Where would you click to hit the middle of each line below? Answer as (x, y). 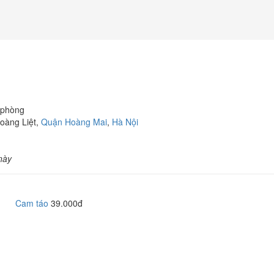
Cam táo (32, 203)
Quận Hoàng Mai (74, 122)
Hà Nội (125, 122)
